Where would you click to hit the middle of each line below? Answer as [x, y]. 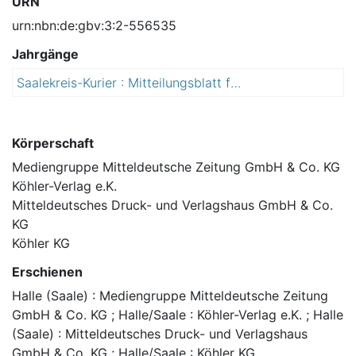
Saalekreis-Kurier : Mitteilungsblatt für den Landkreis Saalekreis [236, 83]
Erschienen [47, 272]
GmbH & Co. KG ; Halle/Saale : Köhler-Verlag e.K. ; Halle [178, 315]
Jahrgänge [45, 54]
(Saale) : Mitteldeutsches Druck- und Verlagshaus [160, 334]
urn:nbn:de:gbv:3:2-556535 [94, 26]
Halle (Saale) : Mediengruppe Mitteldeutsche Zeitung [170, 296]
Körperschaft [53, 143]
